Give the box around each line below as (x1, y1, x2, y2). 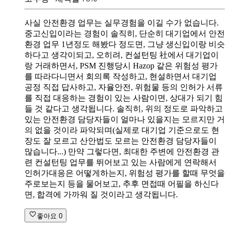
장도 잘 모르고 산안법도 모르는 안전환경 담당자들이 (25, 136, 217, 145)
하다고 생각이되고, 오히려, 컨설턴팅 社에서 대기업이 (25, 50, 219, 59)
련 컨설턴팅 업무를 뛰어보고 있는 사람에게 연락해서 (25, 157, 217, 167)
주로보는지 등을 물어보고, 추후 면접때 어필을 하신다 (25, 179, 219, 188)
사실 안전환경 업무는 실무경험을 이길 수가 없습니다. (25, 18, 219, 27)
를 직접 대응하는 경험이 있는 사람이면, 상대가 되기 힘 (25, 93, 223, 102)
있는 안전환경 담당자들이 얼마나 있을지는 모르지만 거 (25, 114, 225, 124)
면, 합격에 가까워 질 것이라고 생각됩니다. (25, 190, 178, 199)
